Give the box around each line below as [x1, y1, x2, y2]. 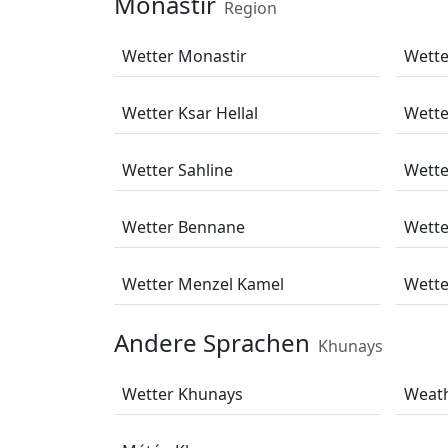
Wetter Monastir [122, 45, 247, 67]
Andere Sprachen [114, 326, 310, 359]
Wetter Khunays [122, 383, 243, 405]
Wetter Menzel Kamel [122, 273, 284, 295]
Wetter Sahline [122, 159, 233, 181]
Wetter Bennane [122, 216, 245, 238]
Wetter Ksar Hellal [122, 102, 258, 124]
